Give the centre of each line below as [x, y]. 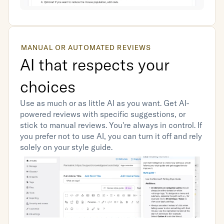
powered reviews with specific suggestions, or [103, 114]
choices [48, 86]
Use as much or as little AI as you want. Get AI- [104, 103]
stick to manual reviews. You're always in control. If [111, 125]
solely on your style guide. [66, 147]
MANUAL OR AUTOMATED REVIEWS [86, 47]
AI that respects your [95, 64]
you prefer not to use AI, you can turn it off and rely [111, 136]
